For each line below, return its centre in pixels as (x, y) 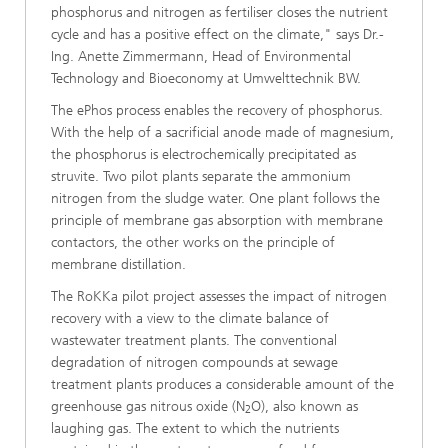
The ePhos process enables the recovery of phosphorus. (217, 110)
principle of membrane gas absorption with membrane (217, 220)
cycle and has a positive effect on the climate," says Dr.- (217, 34)
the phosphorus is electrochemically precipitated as (203, 154)
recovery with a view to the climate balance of (190, 318)
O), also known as (304, 406)
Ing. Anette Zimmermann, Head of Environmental (201, 56)
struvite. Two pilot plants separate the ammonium (201, 176)
